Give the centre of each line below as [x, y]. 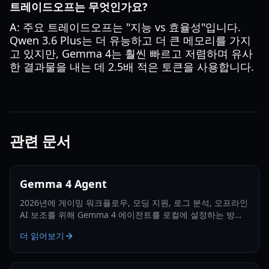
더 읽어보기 [42, 236]
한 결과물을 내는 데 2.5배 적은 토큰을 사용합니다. [132, 67]
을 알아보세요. [47, 227]
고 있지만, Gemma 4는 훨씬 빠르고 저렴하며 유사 [131, 53]
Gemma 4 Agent [63, 184]
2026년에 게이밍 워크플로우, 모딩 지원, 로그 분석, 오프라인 [134, 203]
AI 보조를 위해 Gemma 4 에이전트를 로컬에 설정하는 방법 [131, 215]
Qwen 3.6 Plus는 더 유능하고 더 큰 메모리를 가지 [130, 40]
